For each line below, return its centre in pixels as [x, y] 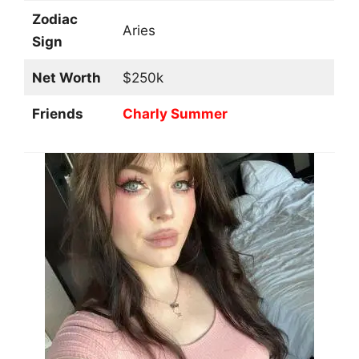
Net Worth [66, 77]
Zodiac [54, 19]
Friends [57, 113]
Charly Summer [175, 113]
